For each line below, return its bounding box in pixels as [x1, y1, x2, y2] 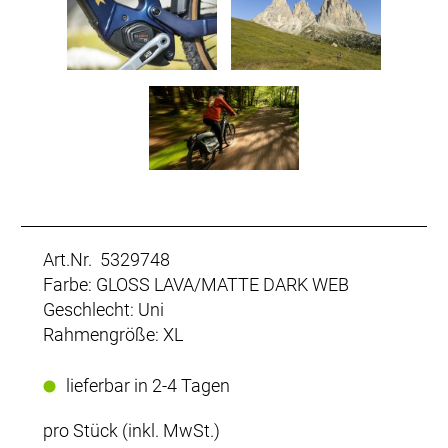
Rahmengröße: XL [43, 324, 183, 345]
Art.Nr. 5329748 [43, 249, 170, 270]
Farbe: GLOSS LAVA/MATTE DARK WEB [43, 274, 349, 295]
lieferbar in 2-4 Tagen [66, 375, 230, 396]
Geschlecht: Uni [43, 299, 164, 320]
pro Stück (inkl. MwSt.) [43, 420, 220, 441]
